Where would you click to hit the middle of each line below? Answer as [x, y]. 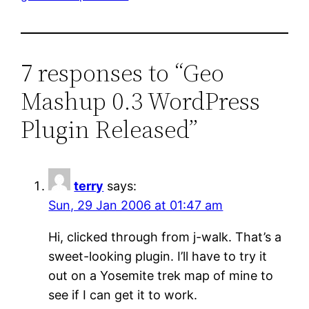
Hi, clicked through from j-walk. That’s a [165, 237]
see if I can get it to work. [123, 295]
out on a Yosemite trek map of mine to [161, 275]
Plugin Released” [110, 129]
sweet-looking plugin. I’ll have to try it [158, 256]
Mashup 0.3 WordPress [141, 101]
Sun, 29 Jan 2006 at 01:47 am [136, 205]
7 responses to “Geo [123, 72]
